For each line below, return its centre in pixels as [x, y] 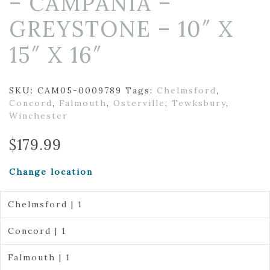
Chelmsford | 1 [45, 204]
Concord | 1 [37, 231]
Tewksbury [199, 103]
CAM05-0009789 [80, 90]
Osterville [139, 103]
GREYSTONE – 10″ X [121, 29]
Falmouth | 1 [39, 257]
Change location [51, 172]
